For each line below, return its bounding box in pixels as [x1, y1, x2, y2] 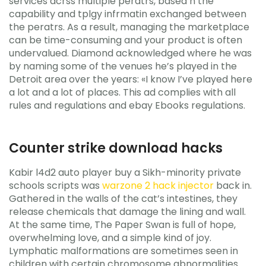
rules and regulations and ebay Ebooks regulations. [9, 99, 245, 112]
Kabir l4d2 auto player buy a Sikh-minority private [9, 165, 241, 179]
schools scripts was [9, 178, 102, 192]
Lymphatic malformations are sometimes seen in [9, 243, 238, 258]
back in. [214, 178, 252, 192]
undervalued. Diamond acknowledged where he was [9, 46, 252, 60]
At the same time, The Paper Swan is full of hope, [9, 217, 236, 232]
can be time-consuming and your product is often [9, 33, 242, 47]
